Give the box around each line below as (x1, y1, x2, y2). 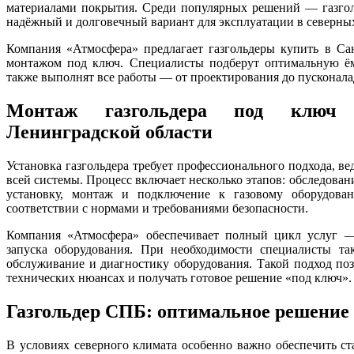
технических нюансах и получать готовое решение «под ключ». (6, 270, 352, 284)
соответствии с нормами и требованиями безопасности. (6, 201, 308, 215)
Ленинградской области (6, 121, 213, 142)
